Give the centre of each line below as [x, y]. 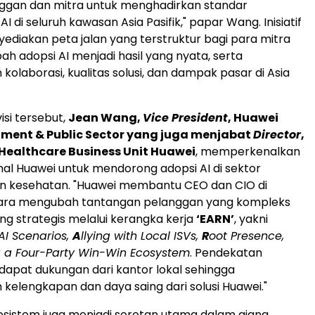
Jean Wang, [105, 118]
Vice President [185, 118]
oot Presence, [246, 236]
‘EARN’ [215, 219]
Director [277, 135]
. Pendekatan [226, 253]
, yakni [251, 219]
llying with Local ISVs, [141, 236]
